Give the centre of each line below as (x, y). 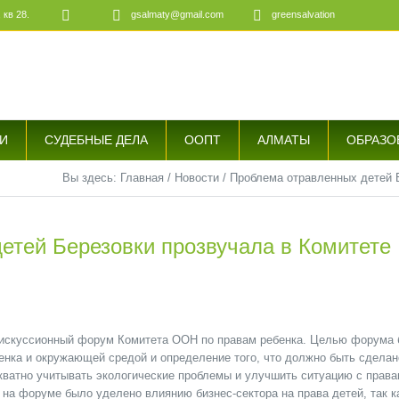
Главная (142, 178)
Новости (197, 178)
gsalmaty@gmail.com (177, 15)
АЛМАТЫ (284, 140)
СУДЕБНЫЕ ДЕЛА (96, 140)
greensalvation (303, 15)
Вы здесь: (91, 178)
